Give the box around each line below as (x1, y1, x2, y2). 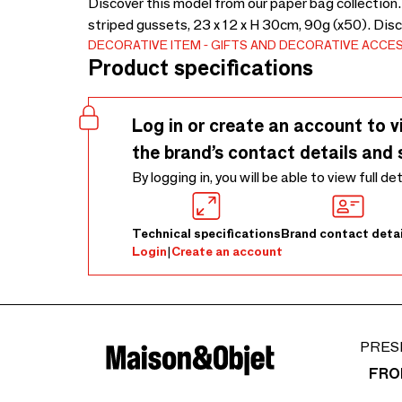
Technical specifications (132, 225, 281, 241)
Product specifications (88, 55, 313, 81)
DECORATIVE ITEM (88, 37, 201, 53)
